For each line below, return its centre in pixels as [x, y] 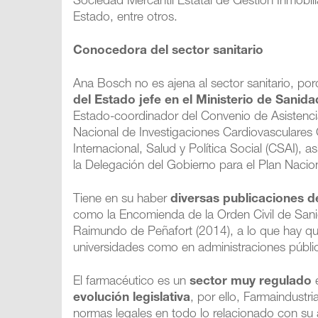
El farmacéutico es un [132, 282]
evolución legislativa [132, 298]
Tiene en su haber [122, 200]
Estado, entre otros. [126, 18]
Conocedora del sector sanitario [169, 51]
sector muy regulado [251, 282]
